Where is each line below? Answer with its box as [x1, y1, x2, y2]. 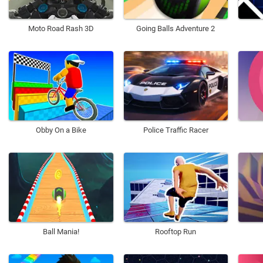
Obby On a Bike [35, 126, 86, 135]
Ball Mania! [42, 227, 79, 237]
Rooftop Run [155, 227, 197, 237]
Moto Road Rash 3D [28, 23, 94, 33]
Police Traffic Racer [143, 126, 208, 135]
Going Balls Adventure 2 [136, 23, 215, 33]
